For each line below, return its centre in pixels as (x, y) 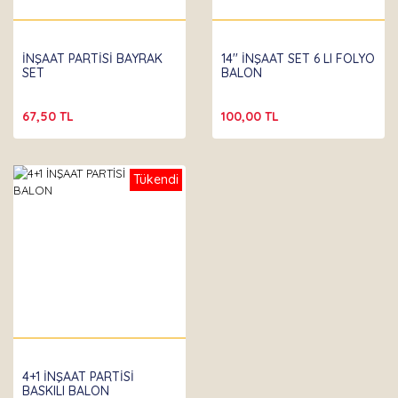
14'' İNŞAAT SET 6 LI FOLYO (298, 59)
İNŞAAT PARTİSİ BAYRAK (92, 59)
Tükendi (156, 179)
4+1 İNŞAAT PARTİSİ (78, 377)
